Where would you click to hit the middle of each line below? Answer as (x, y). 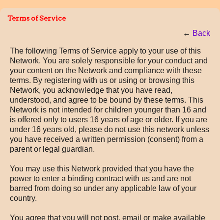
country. (23, 198)
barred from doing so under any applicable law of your (103, 188)
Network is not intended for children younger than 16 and (108, 110)
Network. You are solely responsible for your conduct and (109, 61)
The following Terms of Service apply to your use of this (105, 51)
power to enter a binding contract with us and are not (100, 179)
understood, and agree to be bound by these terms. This (107, 100)
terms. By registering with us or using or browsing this (102, 80)
